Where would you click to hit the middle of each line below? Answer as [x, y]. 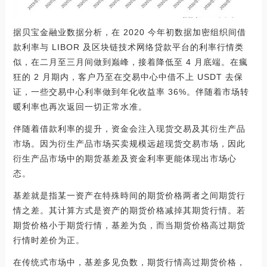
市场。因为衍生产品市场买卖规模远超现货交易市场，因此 [129, 144]
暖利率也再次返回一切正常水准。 [80, 107]
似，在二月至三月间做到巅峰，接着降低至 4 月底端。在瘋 [130, 62]
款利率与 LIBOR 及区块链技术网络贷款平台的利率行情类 [128, 47]
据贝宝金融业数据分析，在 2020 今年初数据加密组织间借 [129, 32]
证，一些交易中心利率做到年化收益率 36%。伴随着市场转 [131, 92]
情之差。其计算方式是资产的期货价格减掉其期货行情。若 [129, 211]
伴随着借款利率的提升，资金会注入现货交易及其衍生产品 [129, 129]
